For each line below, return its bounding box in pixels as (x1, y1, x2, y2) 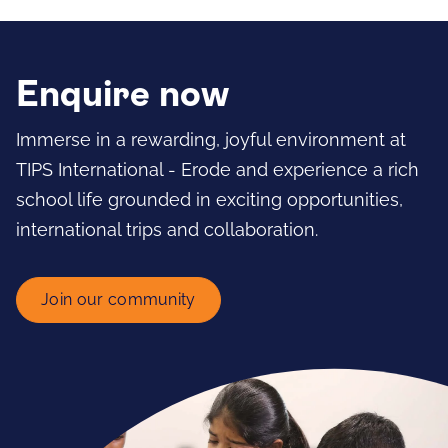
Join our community (41, 290, 196, 309)
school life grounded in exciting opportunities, (16, 189, 403, 210)
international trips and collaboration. (16, 219, 318, 240)
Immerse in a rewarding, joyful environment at (16, 129, 406, 150)
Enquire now (16, 80, 229, 112)
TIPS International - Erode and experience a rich (16, 159, 419, 180)
